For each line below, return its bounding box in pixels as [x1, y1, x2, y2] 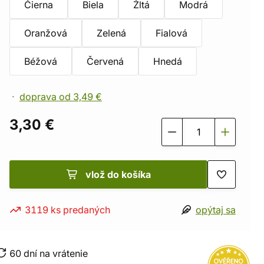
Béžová [24, 55, 57, 67]
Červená [87, 55, 124, 67]
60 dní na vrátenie [9, 247, 88, 259]
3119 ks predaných [25, 204, 110, 216]
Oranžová [24, 27, 67, 39]
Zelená [97, 27, 126, 39]
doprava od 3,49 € [19, 91, 102, 103]
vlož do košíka [85, 169, 151, 180]
